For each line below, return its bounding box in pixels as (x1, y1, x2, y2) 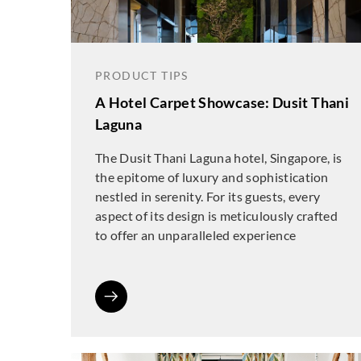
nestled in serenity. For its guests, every (95, 189, 321, 204)
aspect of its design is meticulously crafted (95, 208, 338, 223)
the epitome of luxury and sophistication (95, 169, 329, 185)
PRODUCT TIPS (95, 68, 189, 82)
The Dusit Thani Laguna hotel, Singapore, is (95, 150, 342, 165)
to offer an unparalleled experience (95, 227, 297, 243)
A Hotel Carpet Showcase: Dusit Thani (95, 93, 349, 111)
